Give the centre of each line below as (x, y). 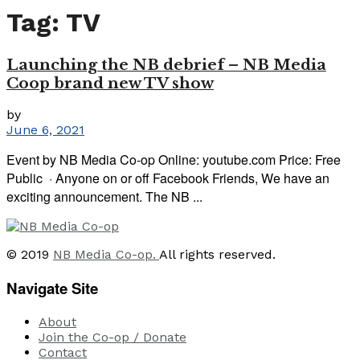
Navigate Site (52, 288)
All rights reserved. (217, 255)
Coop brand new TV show (110, 83)
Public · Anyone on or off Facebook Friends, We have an (168, 178)
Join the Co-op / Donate (112, 337)
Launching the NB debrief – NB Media (166, 64)
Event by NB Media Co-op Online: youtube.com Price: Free (174, 160)
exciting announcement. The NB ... (104, 197)
